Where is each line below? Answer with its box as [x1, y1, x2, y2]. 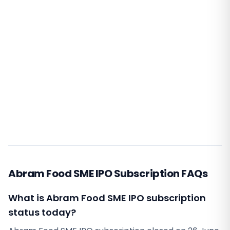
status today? [8, 206, 76, 219]
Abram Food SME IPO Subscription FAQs [8, 166, 207, 181]
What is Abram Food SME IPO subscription [8, 191, 206, 204]
